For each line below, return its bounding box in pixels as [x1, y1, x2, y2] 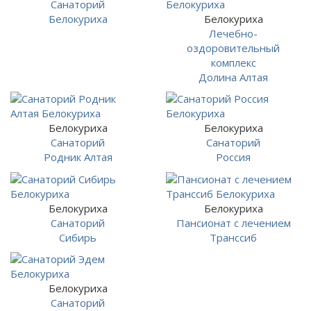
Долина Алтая [199, 69, 268, 84]
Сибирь [59, 230, 96, 244]
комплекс [210, 55, 256, 69]
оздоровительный [187, 40, 280, 55]
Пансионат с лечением [176, 215, 291, 230]
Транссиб [210, 230, 257, 244]
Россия [216, 150, 251, 164]
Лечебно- [209, 26, 258, 40]
